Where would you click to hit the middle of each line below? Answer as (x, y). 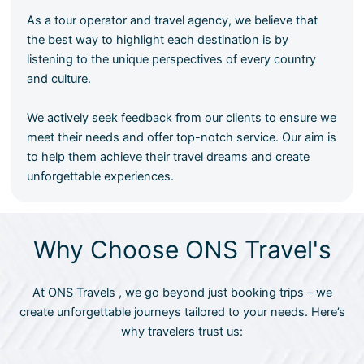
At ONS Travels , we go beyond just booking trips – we (182, 292)
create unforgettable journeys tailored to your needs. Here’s (182, 312)
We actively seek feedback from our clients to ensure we (182, 117)
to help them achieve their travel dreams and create (169, 156)
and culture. (59, 78)
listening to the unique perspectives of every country (172, 59)
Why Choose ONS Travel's (182, 249)
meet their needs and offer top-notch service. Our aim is (182, 137)
